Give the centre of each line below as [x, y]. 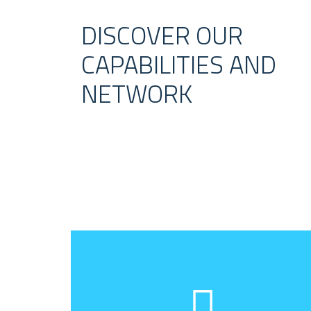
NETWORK [137, 94]
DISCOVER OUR [162, 35]
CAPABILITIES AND [179, 65]
